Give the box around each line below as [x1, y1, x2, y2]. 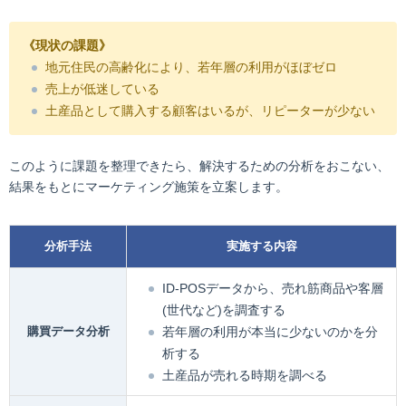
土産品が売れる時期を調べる [162, 367, 327, 382]
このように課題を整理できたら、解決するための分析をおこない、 [9, 158, 390, 173]
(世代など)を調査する [162, 302, 285, 317]
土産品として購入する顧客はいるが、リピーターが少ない [45, 102, 375, 118]
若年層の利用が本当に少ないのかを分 [162, 324, 378, 339]
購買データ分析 [26, 324, 110, 338]
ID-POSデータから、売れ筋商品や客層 [162, 280, 383, 295]
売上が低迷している [45, 81, 159, 96]
